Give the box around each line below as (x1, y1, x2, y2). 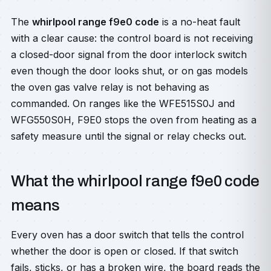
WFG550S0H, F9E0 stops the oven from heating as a (11, 114, 256, 126)
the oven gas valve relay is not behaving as (11, 81, 209, 93)
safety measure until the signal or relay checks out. (11, 130, 246, 142)
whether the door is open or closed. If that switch (11, 245, 238, 257)
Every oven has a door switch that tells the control (11, 229, 244, 241)
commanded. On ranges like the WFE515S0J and (11, 97, 235, 109)
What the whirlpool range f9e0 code (11, 172, 260, 189)
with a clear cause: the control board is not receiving (11, 32, 253, 44)
